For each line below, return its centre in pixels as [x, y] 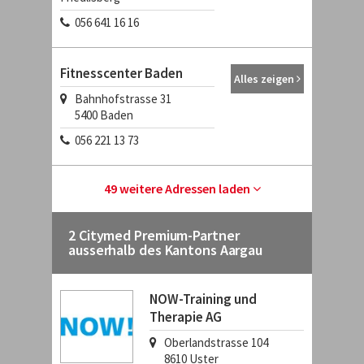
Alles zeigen [265, 79]
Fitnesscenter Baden [121, 73]
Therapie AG [186, 317]
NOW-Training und [203, 299]
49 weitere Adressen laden [178, 188]
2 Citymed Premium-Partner [154, 235]
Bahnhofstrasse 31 [123, 99]
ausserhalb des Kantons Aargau [166, 250]
